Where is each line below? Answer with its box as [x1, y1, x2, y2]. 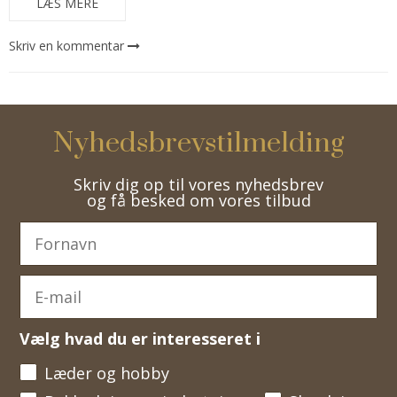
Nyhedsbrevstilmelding [53, 125, 344, 160]
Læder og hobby [44, 362, 169, 384]
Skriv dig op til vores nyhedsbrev [74, 173, 323, 195]
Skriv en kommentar [9, 36, 124, 54]
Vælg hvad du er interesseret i [19, 327, 261, 349]
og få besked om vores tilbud [86, 189, 311, 211]
